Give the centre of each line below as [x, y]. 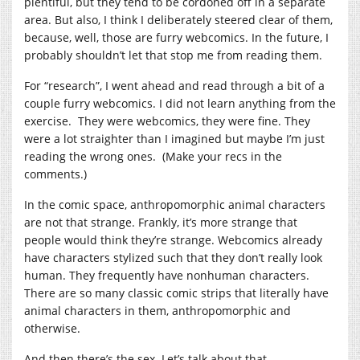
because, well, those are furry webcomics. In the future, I [176, 37]
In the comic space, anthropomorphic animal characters [175, 204]
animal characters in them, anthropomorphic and [157, 310]
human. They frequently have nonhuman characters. [167, 275]
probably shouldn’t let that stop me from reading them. [173, 55]
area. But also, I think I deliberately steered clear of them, [178, 19]
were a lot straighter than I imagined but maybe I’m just [174, 138]
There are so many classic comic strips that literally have [176, 292]
